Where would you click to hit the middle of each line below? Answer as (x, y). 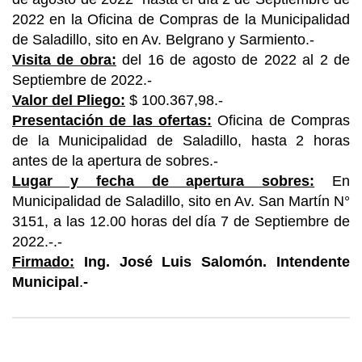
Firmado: (43, 262)
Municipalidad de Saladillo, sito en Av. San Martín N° (181, 201)
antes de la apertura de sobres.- (115, 161)
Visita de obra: (64, 60)
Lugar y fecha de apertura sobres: (164, 181)
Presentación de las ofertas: (112, 120)
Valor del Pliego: (69, 100)
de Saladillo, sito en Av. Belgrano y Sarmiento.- (163, 40)
